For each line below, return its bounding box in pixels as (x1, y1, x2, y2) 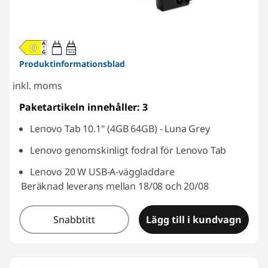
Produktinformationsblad (19, 57, 125, 69)
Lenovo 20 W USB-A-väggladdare (30, 165, 175, 178)
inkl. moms (13, 78, 62, 92)
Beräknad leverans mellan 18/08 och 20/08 (21, 179, 209, 193)
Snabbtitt (53, 212, 95, 226)
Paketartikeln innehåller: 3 (19, 100, 148, 114)
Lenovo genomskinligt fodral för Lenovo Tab (30, 143, 227, 157)
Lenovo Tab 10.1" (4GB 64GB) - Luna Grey (30, 121, 210, 135)
